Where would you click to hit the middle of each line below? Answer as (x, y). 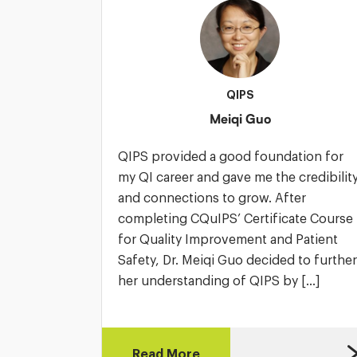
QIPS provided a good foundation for (231, 156)
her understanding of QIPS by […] (219, 280)
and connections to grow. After (212, 198)
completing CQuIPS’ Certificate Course (235, 218)
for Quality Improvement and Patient (228, 239)
